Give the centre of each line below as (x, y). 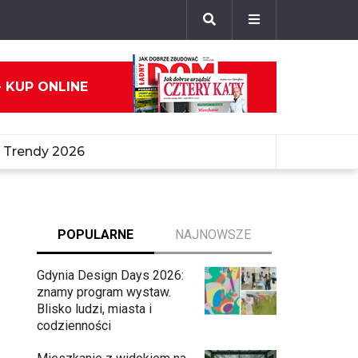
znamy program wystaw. (104, 292)
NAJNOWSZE (213, 235)
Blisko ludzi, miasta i (94, 309)
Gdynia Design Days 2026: (110, 275)
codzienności (74, 326)
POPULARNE (95, 235)
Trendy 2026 (44, 151)
